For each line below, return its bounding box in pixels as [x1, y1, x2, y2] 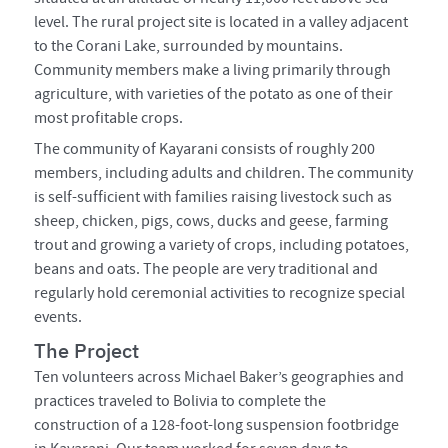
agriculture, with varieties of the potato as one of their [34, 83, 394, 104]
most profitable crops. [34, 107, 184, 128]
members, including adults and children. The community [34, 163, 414, 184]
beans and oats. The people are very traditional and [34, 259, 379, 280]
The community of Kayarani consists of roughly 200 [34, 139, 376, 160]
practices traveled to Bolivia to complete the [34, 390, 327, 411]
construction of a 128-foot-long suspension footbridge [34, 414, 400, 435]
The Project [34, 336, 140, 364]
